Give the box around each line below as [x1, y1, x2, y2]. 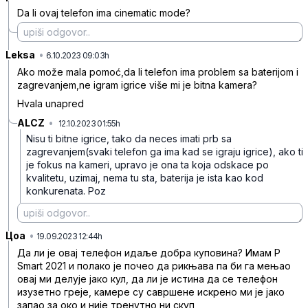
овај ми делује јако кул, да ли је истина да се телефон [17, 273, 278, 285]
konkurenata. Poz [26, 185, 106, 197]
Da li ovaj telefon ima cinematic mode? [17, 7, 190, 19]
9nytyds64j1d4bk [122, 118, 187, 129]
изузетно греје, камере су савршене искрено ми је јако [17, 286, 285, 298]
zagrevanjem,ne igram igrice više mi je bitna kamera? [17, 79, 257, 91]
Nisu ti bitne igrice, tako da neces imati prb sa [26, 133, 232, 144]
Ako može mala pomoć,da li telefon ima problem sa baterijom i [17, 66, 298, 78]
